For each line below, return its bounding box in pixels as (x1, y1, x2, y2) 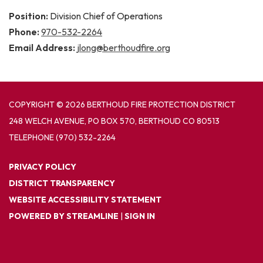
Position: (9, 10, 50, 22)
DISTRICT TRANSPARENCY (9, 178, 115, 188)
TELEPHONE (9, 132, 54, 143)
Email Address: (9, 42, 77, 53)
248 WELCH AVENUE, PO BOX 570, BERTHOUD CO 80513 (9, 116, 220, 126)
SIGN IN (124, 211, 155, 221)
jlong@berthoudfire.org (77, 42, 170, 53)
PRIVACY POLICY (9, 161, 76, 172)
